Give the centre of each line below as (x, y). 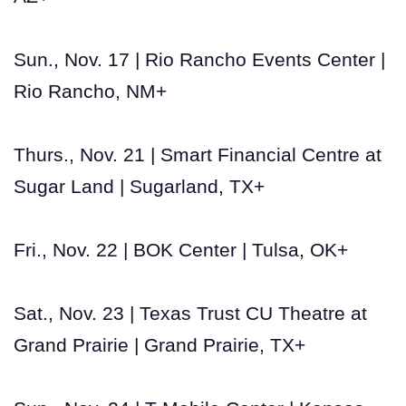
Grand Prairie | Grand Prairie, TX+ (159, 344)
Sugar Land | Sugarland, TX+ (139, 186)
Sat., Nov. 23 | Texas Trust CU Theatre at (190, 313)
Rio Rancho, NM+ (90, 91)
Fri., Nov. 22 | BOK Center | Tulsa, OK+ (181, 249)
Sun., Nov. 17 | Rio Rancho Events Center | (199, 59)
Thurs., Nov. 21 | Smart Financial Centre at (198, 154)
